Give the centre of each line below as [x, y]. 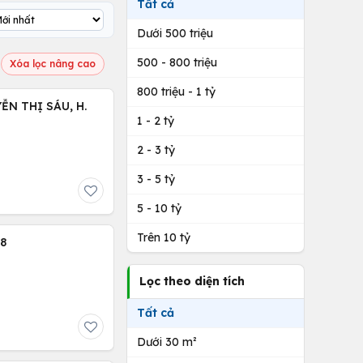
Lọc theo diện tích [192, 281]
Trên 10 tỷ [164, 237]
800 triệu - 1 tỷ [176, 92]
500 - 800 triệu [177, 62]
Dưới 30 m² [167, 342]
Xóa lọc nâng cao [53, 64]
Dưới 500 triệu [175, 33]
